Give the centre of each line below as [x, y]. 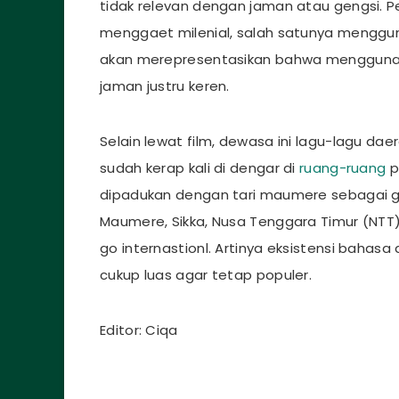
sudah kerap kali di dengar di [200, 168]
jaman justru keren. [165, 86]
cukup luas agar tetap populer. [208, 275]
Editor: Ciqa [139, 330]
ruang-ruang [343, 168]
